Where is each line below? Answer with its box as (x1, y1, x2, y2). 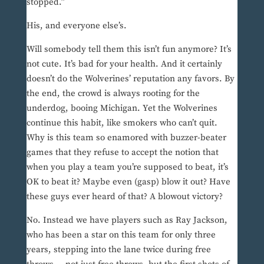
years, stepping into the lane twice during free (26, 244, 211, 256)
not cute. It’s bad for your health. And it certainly (26, 58, 222, 70)
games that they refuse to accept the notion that (26, 147, 219, 159)
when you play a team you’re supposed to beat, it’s (26, 161, 229, 173)
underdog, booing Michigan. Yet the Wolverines (26, 103, 217, 114)
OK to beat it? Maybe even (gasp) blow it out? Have (26, 176, 230, 188)
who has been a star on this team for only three (26, 229, 216, 241)
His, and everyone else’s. (26, 20, 127, 32)
